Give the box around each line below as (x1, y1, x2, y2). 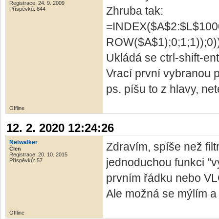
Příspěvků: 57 (9, 157, 43, 164)
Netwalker (9, 139, 38, 146)
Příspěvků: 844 (9, 6, 45, 12)
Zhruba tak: (106, 4, 163, 18)
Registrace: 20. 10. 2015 (9, 152, 67, 158)
